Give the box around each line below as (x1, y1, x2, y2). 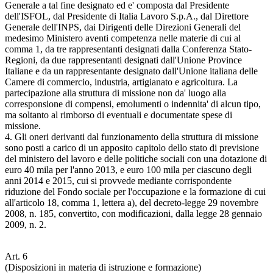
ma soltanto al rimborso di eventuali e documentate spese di (5, 109, 232, 120)
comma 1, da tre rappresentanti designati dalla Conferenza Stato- (5, 43, 252, 54)
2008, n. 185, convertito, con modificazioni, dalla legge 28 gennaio (5, 208, 262, 219)
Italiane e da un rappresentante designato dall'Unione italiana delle (5, 65, 258, 76)
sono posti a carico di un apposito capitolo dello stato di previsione (5, 142, 259, 153)
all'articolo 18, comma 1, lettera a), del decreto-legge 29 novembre (5, 197, 258, 208)
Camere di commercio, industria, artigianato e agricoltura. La (5, 76, 238, 87)
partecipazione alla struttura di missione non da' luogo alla (5, 87, 226, 98)
